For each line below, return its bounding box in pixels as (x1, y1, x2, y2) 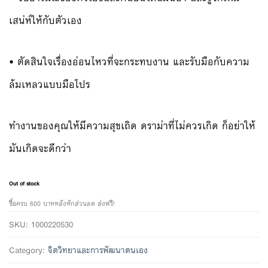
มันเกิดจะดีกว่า (9, 140, 71, 158)
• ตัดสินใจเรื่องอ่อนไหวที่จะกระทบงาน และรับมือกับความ (9, 53, 249, 71)
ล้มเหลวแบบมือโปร (9, 75, 90, 93)
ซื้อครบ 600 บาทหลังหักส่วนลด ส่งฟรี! (9, 197, 115, 209)
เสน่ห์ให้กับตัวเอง (9, 11, 82, 29)
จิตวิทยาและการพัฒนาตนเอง (48, 243, 148, 257)
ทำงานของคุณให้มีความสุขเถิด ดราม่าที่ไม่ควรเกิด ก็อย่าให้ (9, 117, 255, 135)
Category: (9, 243, 48, 257)
